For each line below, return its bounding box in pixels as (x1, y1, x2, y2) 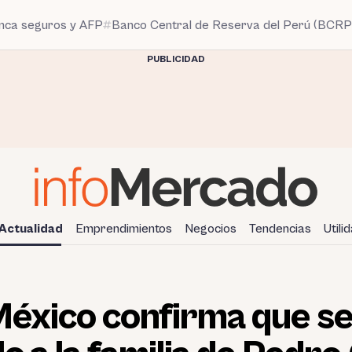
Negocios (185, 221, 236, 236)
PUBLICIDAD (147, 54, 205, 64)
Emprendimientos (75, 221, 172, 236)
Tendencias (249, 221, 311, 236)
